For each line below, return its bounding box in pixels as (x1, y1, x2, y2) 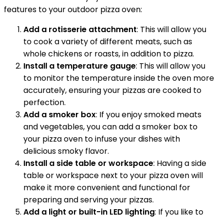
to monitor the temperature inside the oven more (23, 73, 214, 84)
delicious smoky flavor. (23, 145, 109, 157)
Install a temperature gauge (23, 60, 136, 72)
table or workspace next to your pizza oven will (23, 170, 203, 182)
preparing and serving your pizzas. (23, 194, 154, 206)
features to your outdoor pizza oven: (4, 4, 142, 16)
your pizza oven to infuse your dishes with (23, 133, 180, 145)
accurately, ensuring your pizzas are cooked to (23, 85, 201, 96)
